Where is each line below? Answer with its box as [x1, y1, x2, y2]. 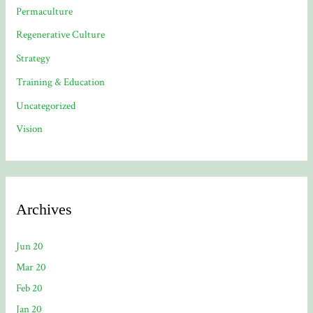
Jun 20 [16, 240, 44, 254]
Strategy [16, 52, 51, 66]
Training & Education [16, 75, 105, 89]
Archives [16, 200, 73, 218]
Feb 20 [16, 282, 43, 296]
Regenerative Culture [16, 28, 105, 42]
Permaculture [16, 4, 73, 18]
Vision [16, 122, 43, 136]
